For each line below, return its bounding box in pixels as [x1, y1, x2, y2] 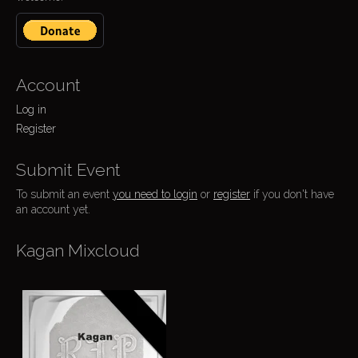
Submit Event [16, 160, 121, 180]
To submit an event [16, 188, 113, 201]
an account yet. [16, 203, 90, 216]
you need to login [113, 188, 197, 201]
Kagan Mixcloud [16, 241, 140, 261]
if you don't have [250, 188, 334, 201]
